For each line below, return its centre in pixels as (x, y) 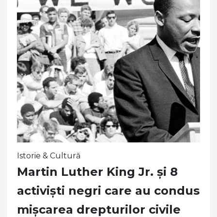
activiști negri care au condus (108, 191)
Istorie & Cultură (49, 156)
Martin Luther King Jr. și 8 (97, 172)
